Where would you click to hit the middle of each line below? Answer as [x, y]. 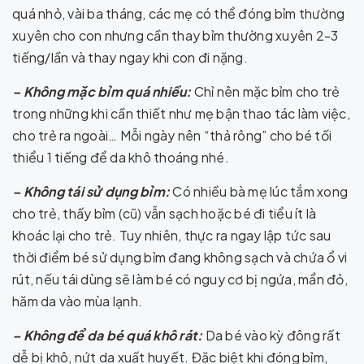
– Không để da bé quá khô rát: [108, 335]
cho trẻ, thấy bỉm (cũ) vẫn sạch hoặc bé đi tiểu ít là [165, 213]
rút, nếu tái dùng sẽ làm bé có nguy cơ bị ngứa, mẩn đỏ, [180, 279]
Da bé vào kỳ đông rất [271, 335]
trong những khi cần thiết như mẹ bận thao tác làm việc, [181, 113]
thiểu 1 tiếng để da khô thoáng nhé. [121, 157]
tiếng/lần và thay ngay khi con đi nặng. [130, 57]
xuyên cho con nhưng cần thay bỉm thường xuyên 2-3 [175, 35]
